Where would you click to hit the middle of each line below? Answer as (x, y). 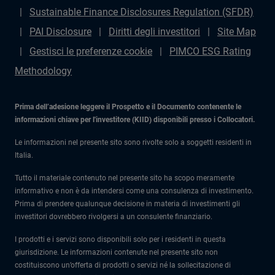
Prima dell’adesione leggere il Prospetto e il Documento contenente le (128, 107)
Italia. (24, 155)
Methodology (43, 71)
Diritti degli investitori (154, 32)
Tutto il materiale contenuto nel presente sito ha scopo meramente (125, 178)
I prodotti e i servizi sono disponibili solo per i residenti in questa (120, 239)
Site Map (237, 32)
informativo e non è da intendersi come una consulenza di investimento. (134, 191)
